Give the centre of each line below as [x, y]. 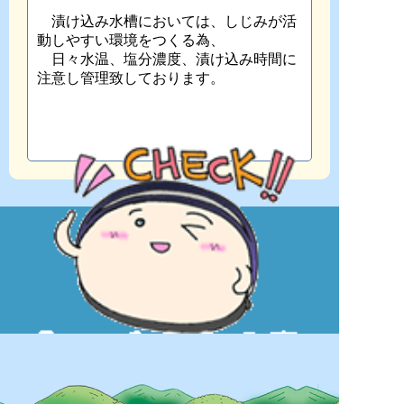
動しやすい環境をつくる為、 [131, 40]
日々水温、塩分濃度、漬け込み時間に [167, 59]
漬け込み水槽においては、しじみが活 [167, 21]
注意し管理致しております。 [131, 78]
